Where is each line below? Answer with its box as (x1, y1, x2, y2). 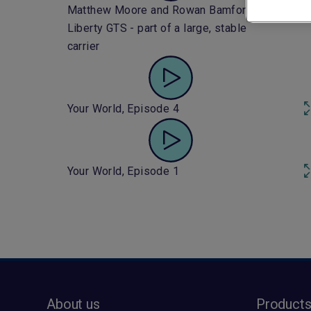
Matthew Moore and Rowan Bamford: (67, 3, 255, 17)
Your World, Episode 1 (67, 165, 179, 178)
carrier (67, 40, 100, 53)
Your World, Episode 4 (67, 102, 179, 115)
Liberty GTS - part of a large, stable (67, 22, 247, 35)
